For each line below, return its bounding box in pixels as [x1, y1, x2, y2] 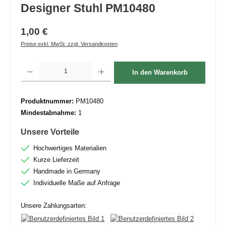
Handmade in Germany [33, 167, 100, 176]
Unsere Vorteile [21, 128, 79, 137]
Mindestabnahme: [21, 109, 78, 117]
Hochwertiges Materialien [33, 144, 106, 152]
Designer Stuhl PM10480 [21, 1, 155, 15]
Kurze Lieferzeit [33, 156, 79, 164]
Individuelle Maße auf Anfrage [33, 179, 120, 187]
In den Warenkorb [132, 68, 188, 76]
